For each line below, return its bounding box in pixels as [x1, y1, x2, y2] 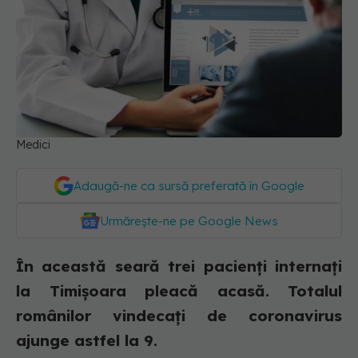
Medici [16, 137, 50, 153]
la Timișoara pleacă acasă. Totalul [16, 281, 342, 301]
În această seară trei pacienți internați [16, 257, 342, 276]
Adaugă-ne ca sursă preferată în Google [74, 178, 304, 194]
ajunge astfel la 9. [16, 331, 162, 351]
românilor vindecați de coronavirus [16, 306, 342, 326]
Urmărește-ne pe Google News [100, 213, 278, 229]
